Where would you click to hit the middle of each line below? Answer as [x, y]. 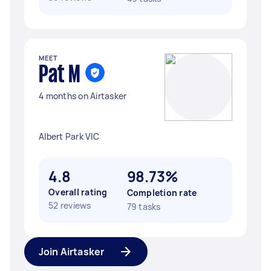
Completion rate [162, 193]
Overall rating [78, 192]
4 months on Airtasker [83, 96]
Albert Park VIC [69, 136]
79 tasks [144, 207]
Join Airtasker [72, 252]
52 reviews [70, 205]
